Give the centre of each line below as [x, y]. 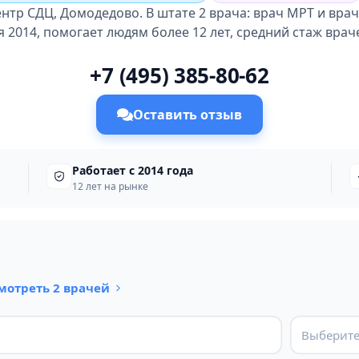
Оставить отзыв [188, 115]
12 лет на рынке [111, 186]
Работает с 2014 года [133, 170]
